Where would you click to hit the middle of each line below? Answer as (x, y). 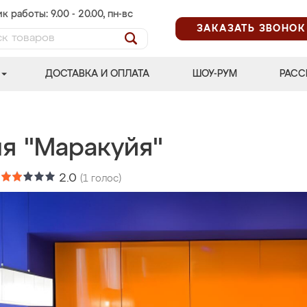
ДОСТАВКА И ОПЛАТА (98, 74)
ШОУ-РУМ (214, 74)
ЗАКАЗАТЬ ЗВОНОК (251, 28)
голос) (105, 179)
